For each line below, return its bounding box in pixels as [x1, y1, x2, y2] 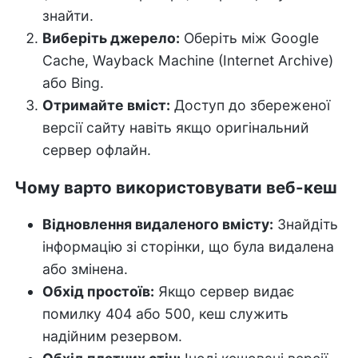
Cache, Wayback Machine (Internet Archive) [42, 52, 333, 70]
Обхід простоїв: [42, 283, 154, 300]
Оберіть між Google [179, 30, 319, 47]
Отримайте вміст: [42, 97, 170, 114]
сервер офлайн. [42, 141, 151, 159]
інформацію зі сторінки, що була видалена [42, 238, 334, 256]
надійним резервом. [42, 328, 182, 345]
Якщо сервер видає [153, 283, 295, 300]
